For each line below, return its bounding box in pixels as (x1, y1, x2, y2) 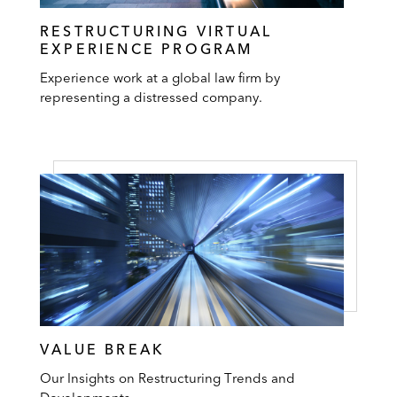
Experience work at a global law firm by (40, 69, 280, 87)
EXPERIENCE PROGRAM (40, 40, 253, 58)
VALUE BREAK (40, 339, 166, 358)
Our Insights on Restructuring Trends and (40, 369, 295, 386)
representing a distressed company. (40, 89, 262, 106)
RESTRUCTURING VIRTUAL (40, 22, 273, 41)
